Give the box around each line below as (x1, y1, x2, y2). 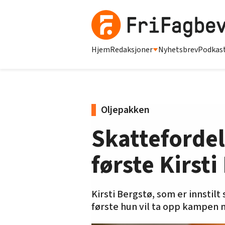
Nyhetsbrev (158, 44, 198, 55)
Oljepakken (101, 102, 150, 117)
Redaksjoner (110, 44, 153, 55)
